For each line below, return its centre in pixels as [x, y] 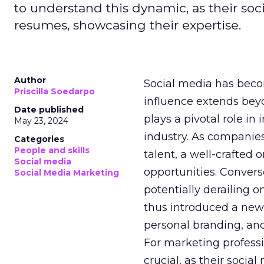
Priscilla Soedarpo [55, 91]
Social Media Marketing [67, 173]
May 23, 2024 [41, 121]
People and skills [52, 150]
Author [30, 80]
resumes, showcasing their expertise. [128, 25]
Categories [39, 139]
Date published [49, 110]
